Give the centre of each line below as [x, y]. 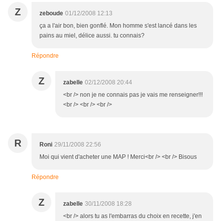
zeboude [51, 14]
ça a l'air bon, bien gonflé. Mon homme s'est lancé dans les [118, 26]
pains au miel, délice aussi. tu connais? [92, 36]
